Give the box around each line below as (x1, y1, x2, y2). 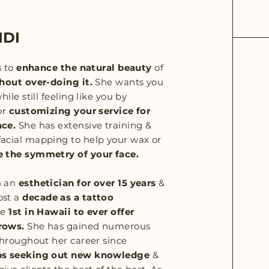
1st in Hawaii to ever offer (8, 206, 134, 217)
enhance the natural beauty (16, 62, 152, 73)
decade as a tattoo (22, 192, 114, 203)
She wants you (92, 76, 164, 88)
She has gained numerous (24, 220, 151, 232)
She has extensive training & (16, 119, 152, 131)
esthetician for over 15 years (18, 177, 156, 189)
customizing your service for (8, 105, 151, 116)
